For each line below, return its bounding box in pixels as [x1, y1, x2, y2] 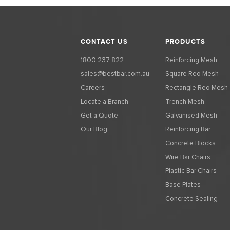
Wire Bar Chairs [165, 154, 210, 161]
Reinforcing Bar [165, 126, 210, 133]
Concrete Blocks [165, 140, 216, 147]
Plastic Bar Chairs [165, 167, 217, 175]
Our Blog [81, 126, 107, 133]
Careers [81, 84, 105, 91]
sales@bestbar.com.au [81, 70, 149, 78]
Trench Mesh [165, 98, 204, 105]
